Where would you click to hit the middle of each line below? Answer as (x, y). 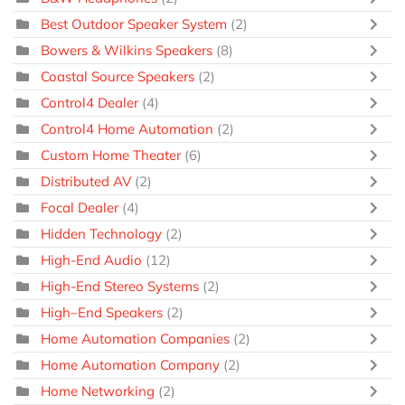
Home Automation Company (130, 365)
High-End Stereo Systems (120, 287)
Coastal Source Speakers (118, 77)
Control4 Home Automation (129, 129)
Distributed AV (86, 182)
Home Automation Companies (135, 339)
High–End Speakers (102, 313)
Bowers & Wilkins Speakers (127, 51)
